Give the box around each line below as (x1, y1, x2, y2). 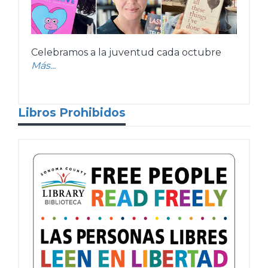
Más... (31, 60, 56, 72)
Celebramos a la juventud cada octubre (31, 47, 221, 59)
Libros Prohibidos (18, 105, 126, 120)
